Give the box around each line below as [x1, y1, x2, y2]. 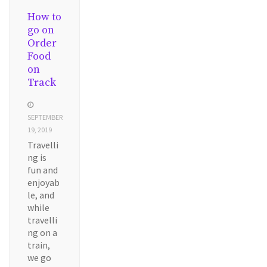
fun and [27, 164, 58, 176]
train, [27, 239, 50, 251]
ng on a [27, 226, 57, 238]
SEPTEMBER [27, 113, 63, 122]
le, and [27, 189, 54, 201]
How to [27, 10, 61, 24]
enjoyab [27, 176, 60, 188]
